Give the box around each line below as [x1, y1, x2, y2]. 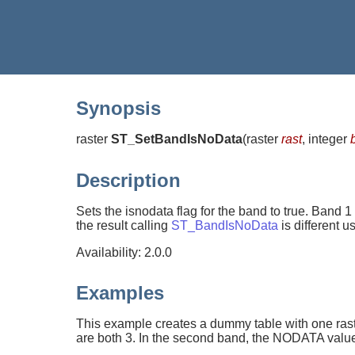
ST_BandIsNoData [171, 218, 278, 232]
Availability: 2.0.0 [76, 245, 172, 259]
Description [76, 169, 181, 191]
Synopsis [76, 97, 161, 119]
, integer [302, 132, 350, 146]
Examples [76, 282, 164, 304]
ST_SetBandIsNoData [111, 132, 242, 146]
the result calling [76, 218, 171, 232]
